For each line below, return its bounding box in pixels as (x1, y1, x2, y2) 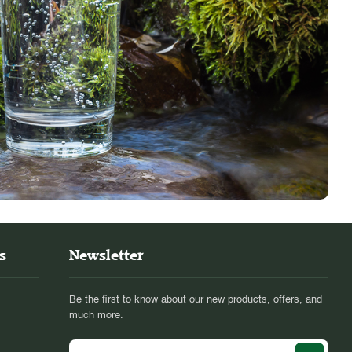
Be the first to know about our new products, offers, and (69, 295, 322, 306)
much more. (69, 310, 123, 321)
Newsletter (69, 246, 143, 265)
